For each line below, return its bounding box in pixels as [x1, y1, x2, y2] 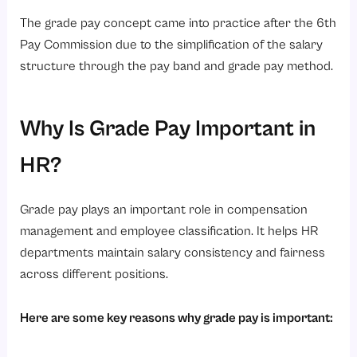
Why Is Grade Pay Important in [20, 116, 316, 143]
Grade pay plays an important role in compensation [20, 202, 308, 218]
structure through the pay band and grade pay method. [20, 59, 334, 75]
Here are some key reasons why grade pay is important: [20, 311, 334, 327]
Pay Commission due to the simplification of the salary [20, 37, 324, 53]
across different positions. [20, 266, 169, 282]
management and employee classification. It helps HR [20, 223, 319, 239]
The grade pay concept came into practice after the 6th [20, 16, 337, 32]
